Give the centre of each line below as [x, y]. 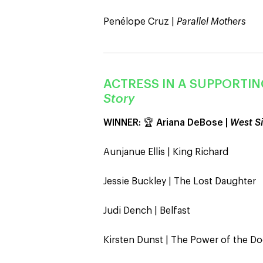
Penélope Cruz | [140, 22]
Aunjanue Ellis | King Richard [166, 152]
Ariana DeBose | [193, 123]
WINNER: [122, 123]
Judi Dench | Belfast [147, 211]
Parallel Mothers [211, 22]
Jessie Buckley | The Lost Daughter [180, 181]
